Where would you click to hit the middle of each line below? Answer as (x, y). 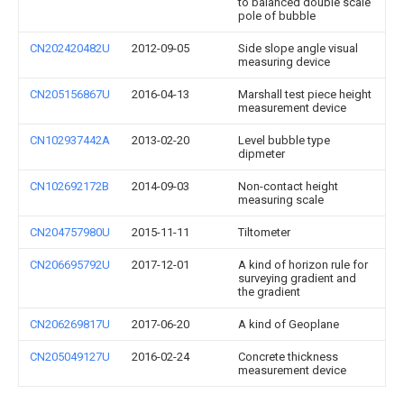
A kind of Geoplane (289, 324)
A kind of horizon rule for (303, 265)
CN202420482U (70, 48)
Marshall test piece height (305, 94)
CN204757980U (70, 232)
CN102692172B (69, 186)
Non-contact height (288, 186)
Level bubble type (284, 140)
